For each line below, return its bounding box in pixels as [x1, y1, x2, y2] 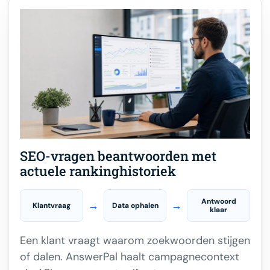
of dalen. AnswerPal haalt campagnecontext [20, 250, 239, 265]
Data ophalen [111, 201, 159, 211]
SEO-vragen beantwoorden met [20, 147, 216, 165]
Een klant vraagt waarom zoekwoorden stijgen [20, 233, 250, 248]
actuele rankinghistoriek [20, 162, 176, 180]
